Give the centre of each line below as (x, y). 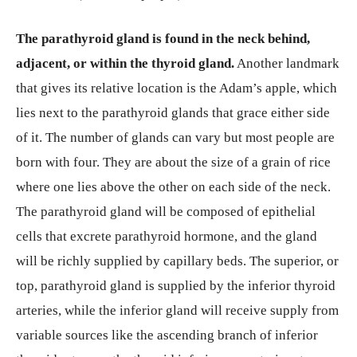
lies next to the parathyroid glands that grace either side (173, 113)
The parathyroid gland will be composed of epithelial (166, 212)
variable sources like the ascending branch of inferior (167, 335)
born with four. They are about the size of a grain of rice (173, 162)
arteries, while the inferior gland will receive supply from (177, 310)
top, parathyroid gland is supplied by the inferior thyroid (176, 286)
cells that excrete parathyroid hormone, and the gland (167, 236)
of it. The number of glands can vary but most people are (175, 137)
